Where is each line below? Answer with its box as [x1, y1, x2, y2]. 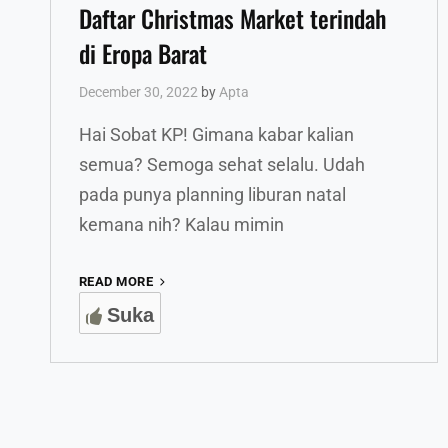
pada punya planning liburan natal [79, 183, 346, 205]
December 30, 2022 [79, 83, 198, 100]
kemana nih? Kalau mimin [79, 213, 284, 235]
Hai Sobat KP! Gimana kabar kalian [79, 123, 354, 145]
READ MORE [79, 274, 154, 290]
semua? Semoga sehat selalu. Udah [79, 153, 365, 175]
